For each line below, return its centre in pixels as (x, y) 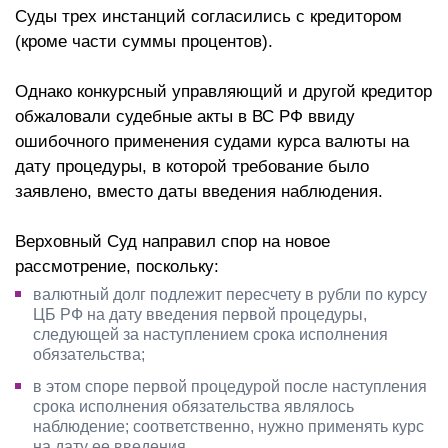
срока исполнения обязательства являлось (193, 406)
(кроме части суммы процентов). (146, 41)
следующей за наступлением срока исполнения (210, 334)
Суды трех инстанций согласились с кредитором (208, 16)
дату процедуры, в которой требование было (192, 166)
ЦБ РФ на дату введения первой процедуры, (200, 314)
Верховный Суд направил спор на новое (172, 241)
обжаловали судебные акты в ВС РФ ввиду (185, 116)
